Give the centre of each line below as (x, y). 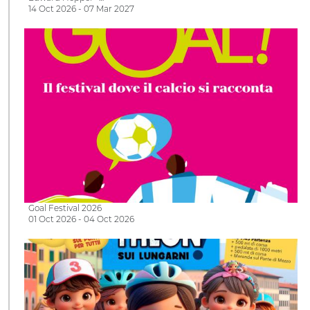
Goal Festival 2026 (65, 208)
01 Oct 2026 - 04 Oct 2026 (81, 219)
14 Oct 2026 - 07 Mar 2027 (81, 9)
